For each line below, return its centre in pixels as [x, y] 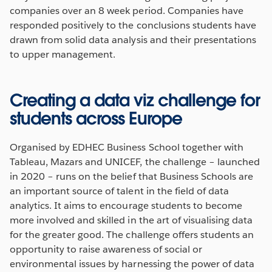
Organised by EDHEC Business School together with [127, 148]
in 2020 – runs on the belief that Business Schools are [132, 177]
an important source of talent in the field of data [119, 191]
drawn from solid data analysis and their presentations [133, 40]
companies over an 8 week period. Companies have [127, 11]
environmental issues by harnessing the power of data [132, 264]
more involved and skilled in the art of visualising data [131, 220]
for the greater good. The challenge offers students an [132, 235]
